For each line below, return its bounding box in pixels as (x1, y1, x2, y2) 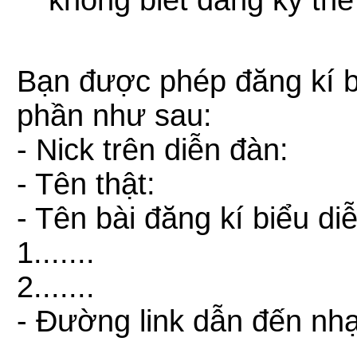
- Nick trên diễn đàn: (17, 133, 288, 167)
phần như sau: (17, 99, 212, 132)
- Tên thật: (17, 167, 155, 201)
